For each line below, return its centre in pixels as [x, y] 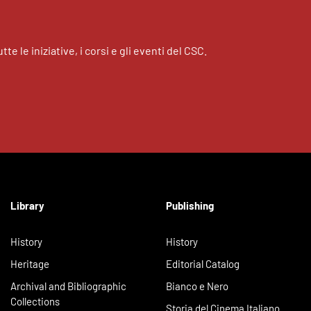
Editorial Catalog [203, 264]
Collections [35, 302]
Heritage [30, 264]
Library [27, 206]
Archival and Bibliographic [68, 286]
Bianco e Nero [197, 286]
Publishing [190, 206]
